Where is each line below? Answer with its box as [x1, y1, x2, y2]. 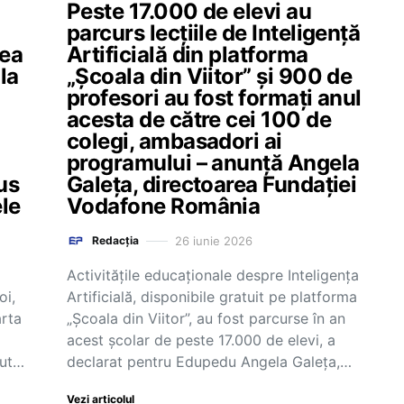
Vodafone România [67, 193, 261, 219]
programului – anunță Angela [67, 150, 360, 176]
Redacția [92, 234, 139, 247]
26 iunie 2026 [175, 233, 252, 248]
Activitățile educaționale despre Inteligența [67, 266, 359, 284]
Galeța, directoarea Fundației [67, 171, 357, 197]
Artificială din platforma [67, 41, 308, 68]
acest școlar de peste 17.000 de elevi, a [67, 331, 335, 349]
